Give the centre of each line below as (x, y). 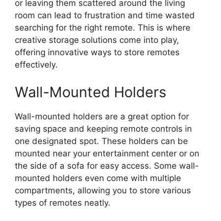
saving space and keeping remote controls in (103, 129)
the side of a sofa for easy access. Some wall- (107, 166)
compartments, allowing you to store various (103, 190)
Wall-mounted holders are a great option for (102, 116)
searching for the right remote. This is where (103, 28)
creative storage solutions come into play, (97, 40)
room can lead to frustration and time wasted (105, 15)
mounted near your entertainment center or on (107, 153)
